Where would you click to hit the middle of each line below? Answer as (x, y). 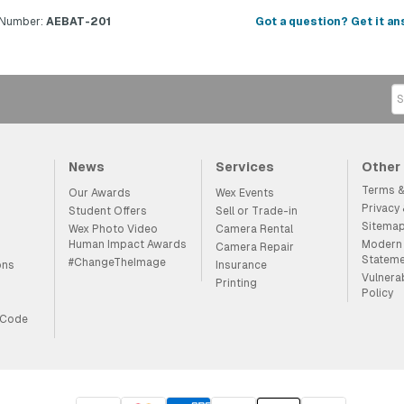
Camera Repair (254, 247)
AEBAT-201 (77, 22)
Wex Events (244, 193)
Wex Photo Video (114, 229)
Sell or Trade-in (256, 211)
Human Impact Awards (128, 244)
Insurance (241, 265)
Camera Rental (254, 229)
